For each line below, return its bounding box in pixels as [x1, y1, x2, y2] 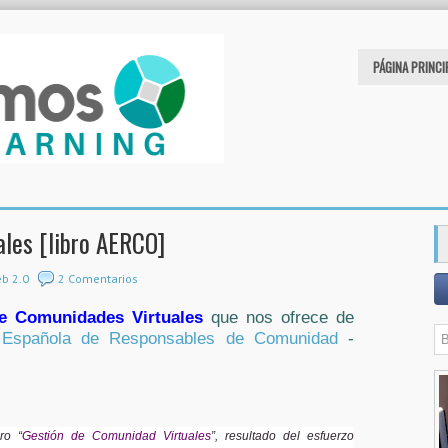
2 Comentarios [58, 271, 138, 286]
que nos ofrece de [203, 308, 354, 327]
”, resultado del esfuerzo [211, 429, 354, 443]
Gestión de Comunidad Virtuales [22, 429, 211, 443]
